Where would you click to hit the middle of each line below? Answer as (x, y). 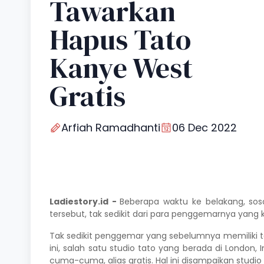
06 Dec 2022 (204, 127)
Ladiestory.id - (85, 201)
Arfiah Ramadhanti (111, 127)
